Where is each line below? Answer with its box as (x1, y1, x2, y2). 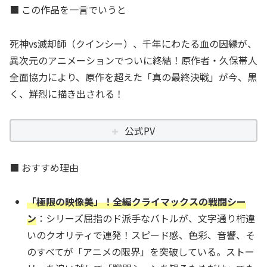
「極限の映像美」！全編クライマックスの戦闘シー (27, 194, 247, 209)
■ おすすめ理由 (10, 160, 79, 175)
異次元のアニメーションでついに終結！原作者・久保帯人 (10, 53, 257, 68)
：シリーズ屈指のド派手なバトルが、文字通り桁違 (36, 210, 256, 225)
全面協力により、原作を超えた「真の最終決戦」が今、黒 (10, 70, 257, 85)
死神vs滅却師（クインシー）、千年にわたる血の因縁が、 (10, 36, 257, 51)
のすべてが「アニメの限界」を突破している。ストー (27, 244, 255, 259)
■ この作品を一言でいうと (10, 2, 126, 17)
